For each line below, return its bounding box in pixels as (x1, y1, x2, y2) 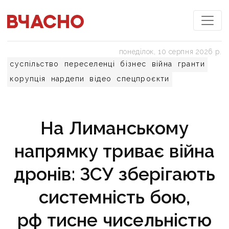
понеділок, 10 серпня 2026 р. (119, 48, 222, 56)
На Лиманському (40, 118, 189, 139)
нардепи (51, 75, 85, 83)
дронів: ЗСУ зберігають (13, 164, 216, 185)
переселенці (64, 60, 116, 68)
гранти (177, 60, 205, 68)
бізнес (120, 60, 147, 68)
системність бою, (38, 187, 191, 208)
